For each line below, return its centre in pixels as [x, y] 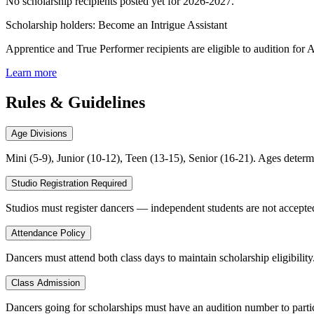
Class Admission [46, 283]
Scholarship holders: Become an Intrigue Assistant [116, 25]
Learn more [31, 73]
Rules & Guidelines [75, 103]
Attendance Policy [48, 233]
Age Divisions [39, 134]
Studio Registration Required [69, 184]
